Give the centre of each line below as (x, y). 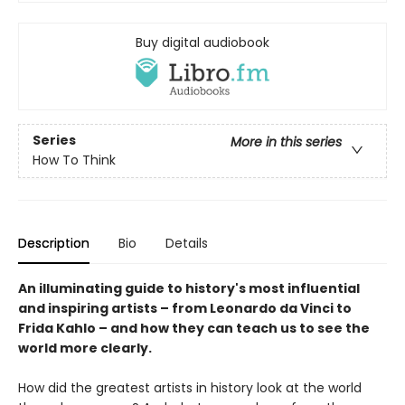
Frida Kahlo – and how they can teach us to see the (194, 328)
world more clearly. (85, 348)
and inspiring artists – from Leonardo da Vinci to (185, 308)
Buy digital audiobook (202, 43)
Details (187, 243)
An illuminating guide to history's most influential (189, 288)
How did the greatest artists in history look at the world (190, 387)
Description (54, 243)
